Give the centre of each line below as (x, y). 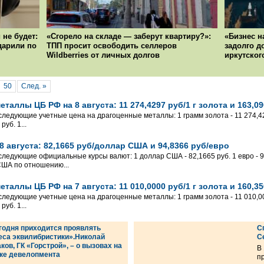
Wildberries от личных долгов (103, 55)
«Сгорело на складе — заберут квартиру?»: (129, 37)
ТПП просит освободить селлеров (112, 46)
